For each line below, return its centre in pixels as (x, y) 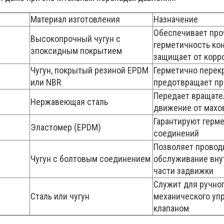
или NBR (46, 82)
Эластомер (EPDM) (66, 127)
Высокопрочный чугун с (75, 38)
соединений (176, 133)
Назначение (176, 19)
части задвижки (183, 170)
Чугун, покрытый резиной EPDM (89, 70)
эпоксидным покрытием (76, 50)
